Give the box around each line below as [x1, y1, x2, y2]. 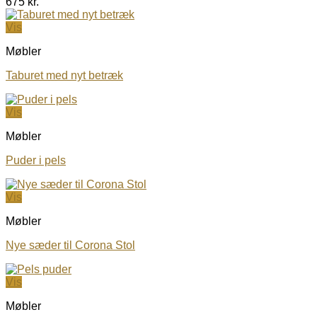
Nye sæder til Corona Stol [6, 238, 135, 251]
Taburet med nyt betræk [6, 69, 123, 81]
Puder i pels [6, 154, 66, 166]
